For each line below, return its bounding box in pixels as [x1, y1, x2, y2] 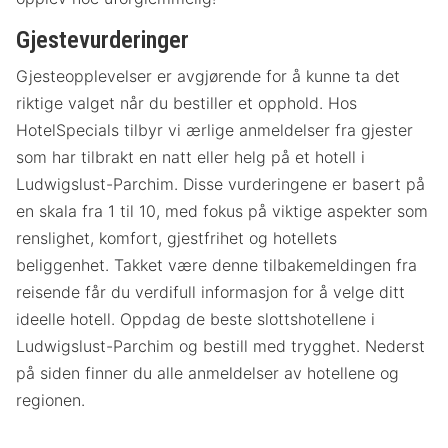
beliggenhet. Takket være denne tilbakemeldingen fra [16, 255, 417, 276]
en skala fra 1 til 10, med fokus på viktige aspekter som [16, 201, 428, 222]
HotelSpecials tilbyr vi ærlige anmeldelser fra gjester [16, 120, 413, 141]
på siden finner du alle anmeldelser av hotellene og [16, 363, 399, 384]
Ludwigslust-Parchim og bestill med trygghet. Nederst [16, 336, 425, 357]
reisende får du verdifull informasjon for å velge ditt [16, 282, 405, 303]
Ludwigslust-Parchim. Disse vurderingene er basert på [16, 174, 425, 195]
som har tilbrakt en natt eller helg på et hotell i [16, 147, 365, 168]
